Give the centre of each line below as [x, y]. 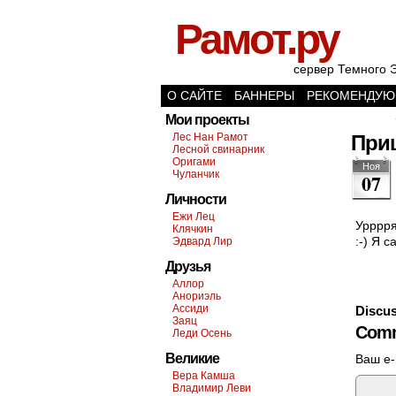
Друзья [188, 267]
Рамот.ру [257, 39]
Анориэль [197, 296]
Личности [196, 199]
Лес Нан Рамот [210, 137]
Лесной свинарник [218, 149]
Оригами [194, 162]
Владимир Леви [212, 388]
